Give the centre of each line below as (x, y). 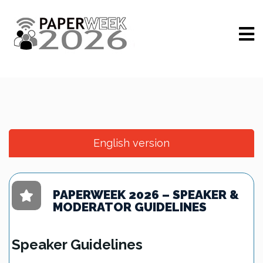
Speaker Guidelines (77, 245)
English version (131, 143)
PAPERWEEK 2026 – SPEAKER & (146, 195)
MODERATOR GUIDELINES (130, 207)
